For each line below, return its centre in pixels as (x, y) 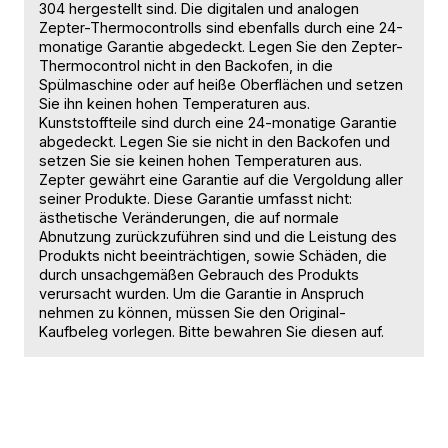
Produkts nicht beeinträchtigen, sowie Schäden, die (213, 256)
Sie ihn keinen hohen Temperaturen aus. (174, 104)
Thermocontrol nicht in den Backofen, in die (186, 66)
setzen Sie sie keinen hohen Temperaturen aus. (200, 161)
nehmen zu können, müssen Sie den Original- (192, 313)
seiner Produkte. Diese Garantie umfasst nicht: (195, 199)
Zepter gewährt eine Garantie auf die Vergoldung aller (221, 180)
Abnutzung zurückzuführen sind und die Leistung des (218, 237)
